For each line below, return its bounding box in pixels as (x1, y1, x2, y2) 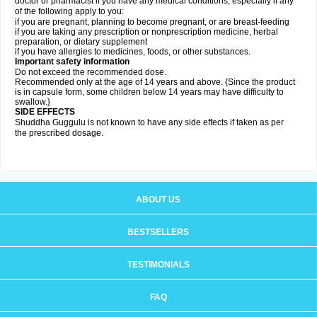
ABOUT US (136, 195, 180, 204)
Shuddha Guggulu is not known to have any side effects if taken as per (15, 117, 284, 127)
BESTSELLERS (127, 227, 189, 237)
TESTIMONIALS (127, 260, 190, 270)
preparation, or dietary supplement (15, 37, 147, 47)
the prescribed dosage (15, 128, 101, 138)
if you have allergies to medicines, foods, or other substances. (15, 47, 250, 57)
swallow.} (15, 97, 50, 107)
